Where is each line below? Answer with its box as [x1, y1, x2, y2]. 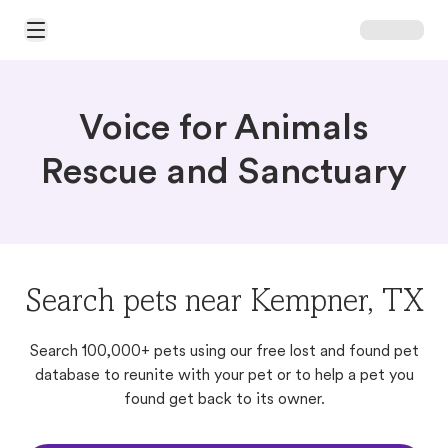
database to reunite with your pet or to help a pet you [34, 368, 414, 384]
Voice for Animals [79, 112, 369, 148]
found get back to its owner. [123, 392, 325, 408]
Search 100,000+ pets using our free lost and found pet [29, 344, 419, 360]
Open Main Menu [23, 30, 131, 46]
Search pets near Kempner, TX [24, 288, 424, 320]
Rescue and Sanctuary [41, 156, 407, 192]
